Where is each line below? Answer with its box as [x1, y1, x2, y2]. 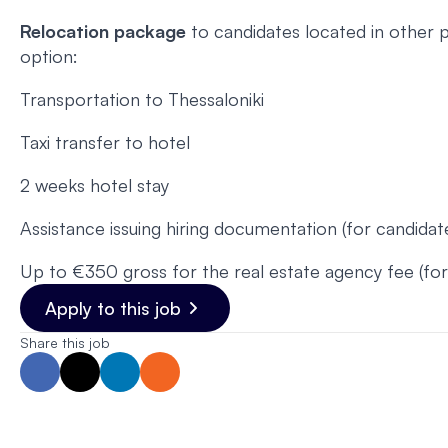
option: [20, 45, 78, 68]
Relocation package [20, 20, 186, 43]
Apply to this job [45, 297, 181, 320]
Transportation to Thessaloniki [20, 88, 264, 111]
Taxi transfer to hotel [20, 131, 190, 154]
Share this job [20, 334, 110, 352]
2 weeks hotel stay [20, 174, 169, 197]
